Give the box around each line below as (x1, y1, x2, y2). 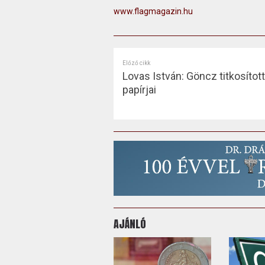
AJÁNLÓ (113, 215, 146, 232)
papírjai (122, 83, 156, 96)
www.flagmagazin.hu (113, 6, 193, 16)
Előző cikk (122, 59, 150, 66)
